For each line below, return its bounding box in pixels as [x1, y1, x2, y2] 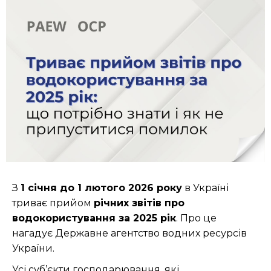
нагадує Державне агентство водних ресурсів [12, 227, 247, 240]
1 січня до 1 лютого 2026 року [21, 182, 182, 194]
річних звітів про [94, 197, 184, 209]
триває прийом [12, 197, 94, 209]
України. [12, 243, 54, 255]
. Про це [176, 212, 217, 224]
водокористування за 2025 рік [12, 212, 176, 224]
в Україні [182, 182, 229, 194]
